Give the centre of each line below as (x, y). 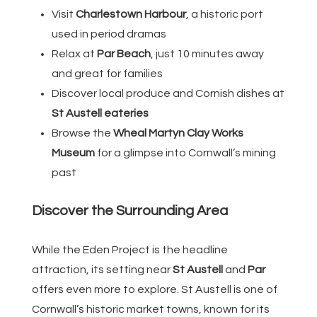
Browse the (82, 133)
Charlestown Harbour (131, 14)
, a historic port (225, 14)
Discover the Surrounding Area (130, 211)
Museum (73, 152)
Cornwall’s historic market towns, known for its (151, 309)
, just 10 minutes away (207, 53)
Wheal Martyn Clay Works (178, 133)
